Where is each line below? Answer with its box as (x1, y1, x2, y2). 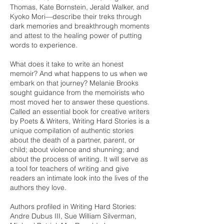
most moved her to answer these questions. (10, 97, 149, 106)
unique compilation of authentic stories (10, 126, 133, 135)
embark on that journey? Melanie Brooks (10, 78, 138, 87)
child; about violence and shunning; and (10, 145, 139, 154)
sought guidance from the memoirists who (10, 88, 144, 97)
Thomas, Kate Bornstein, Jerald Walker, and (10, 2, 149, 11)
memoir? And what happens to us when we (10, 69, 147, 78)
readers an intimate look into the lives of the (10, 173, 148, 182)
